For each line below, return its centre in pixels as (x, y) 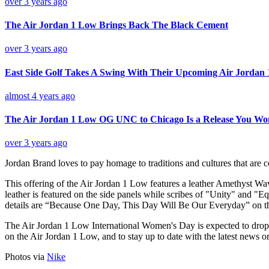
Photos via (26, 257)
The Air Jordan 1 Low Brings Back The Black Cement (116, 25)
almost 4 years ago (40, 95)
